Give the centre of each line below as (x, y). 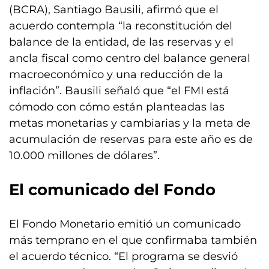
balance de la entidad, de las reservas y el (121, 42)
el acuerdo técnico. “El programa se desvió (123, 256)
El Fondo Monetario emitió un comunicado (125, 224)
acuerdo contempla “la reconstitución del (121, 26)
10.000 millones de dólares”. (84, 156)
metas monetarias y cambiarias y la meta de (130, 123)
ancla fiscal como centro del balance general (130, 58)
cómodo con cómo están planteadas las (117, 107)
